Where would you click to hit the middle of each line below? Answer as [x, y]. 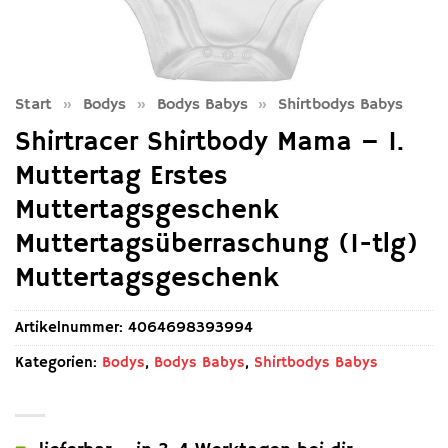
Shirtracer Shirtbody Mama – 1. [209, 143]
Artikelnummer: [71, 327]
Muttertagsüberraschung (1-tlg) [216, 245]
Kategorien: [58, 362]
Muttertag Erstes [121, 177]
